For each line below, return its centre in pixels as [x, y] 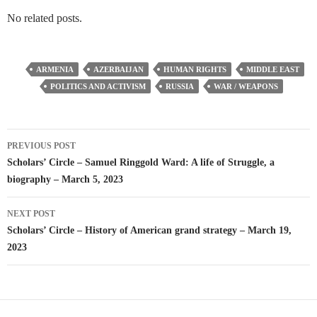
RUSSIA [180, 87]
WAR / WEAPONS [246, 87]
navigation [47, 166]
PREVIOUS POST [41, 146]
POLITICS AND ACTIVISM [98, 87]
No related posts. [45, 18]
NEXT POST [31, 214]
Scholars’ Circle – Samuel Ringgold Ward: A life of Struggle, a [141, 163]
